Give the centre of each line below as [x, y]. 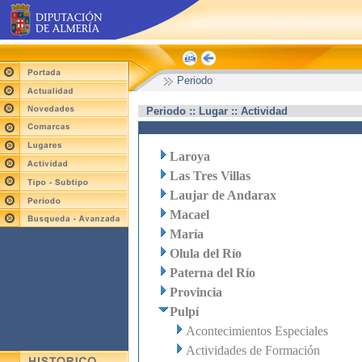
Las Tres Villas [210, 176]
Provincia [196, 292]
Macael [189, 215]
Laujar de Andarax [223, 195]
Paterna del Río [213, 273]
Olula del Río [206, 253]
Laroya [190, 156]
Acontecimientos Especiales [257, 331]
